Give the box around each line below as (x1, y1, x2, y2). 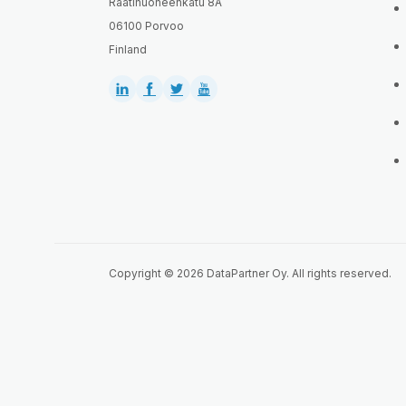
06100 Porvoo (109, 19, 184, 34)
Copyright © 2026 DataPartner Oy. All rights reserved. (109, 266, 391, 280)
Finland (109, 43, 147, 57)
